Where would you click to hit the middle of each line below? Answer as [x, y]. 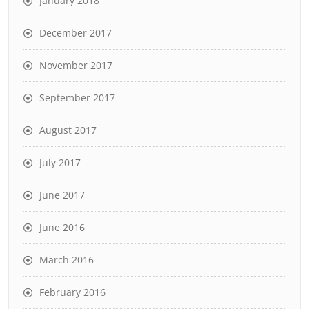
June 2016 [62, 227]
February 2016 [72, 292]
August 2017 [68, 130]
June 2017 [62, 195]
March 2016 [67, 260]
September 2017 [77, 98]
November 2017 [76, 65]
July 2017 [60, 162]
